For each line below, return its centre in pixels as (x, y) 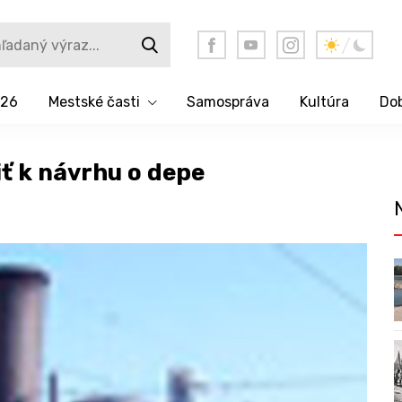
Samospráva (227, 102)
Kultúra (324, 102)
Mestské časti (94, 102)
